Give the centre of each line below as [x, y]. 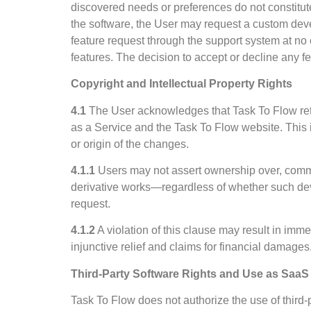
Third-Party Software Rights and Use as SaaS [190, 274]
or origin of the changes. [130, 144]
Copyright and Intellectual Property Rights [182, 84]
